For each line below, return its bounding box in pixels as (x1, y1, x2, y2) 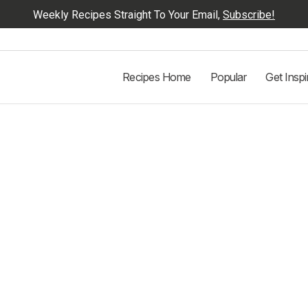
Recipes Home (122, 70, 191, 84)
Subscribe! (223, 8, 275, 21)
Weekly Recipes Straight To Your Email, (33, 8, 223, 21)
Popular (210, 70, 246, 84)
